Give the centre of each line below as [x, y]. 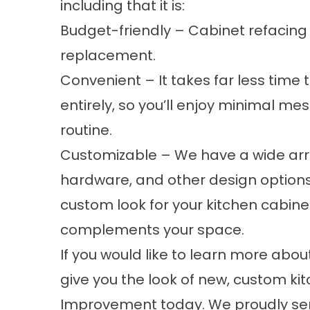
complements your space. [152, 230]
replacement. [108, 55]
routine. [86, 130]
